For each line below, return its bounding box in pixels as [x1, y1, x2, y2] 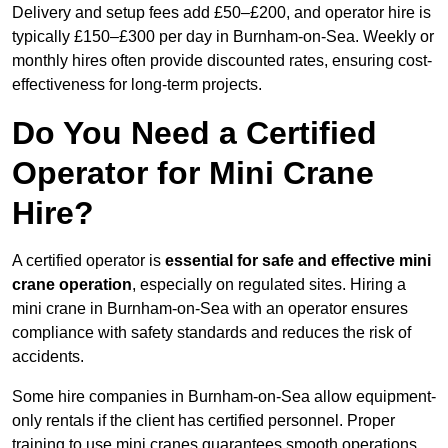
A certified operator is [12, 252, 165, 270]
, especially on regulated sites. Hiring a [132, 276, 406, 294]
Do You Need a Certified [12, 115, 377, 152]
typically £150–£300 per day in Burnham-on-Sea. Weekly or [12, 28, 434, 46]
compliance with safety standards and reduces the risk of [12, 324, 411, 342]
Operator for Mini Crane [12, 155, 374, 192]
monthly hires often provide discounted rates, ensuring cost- [12, 52, 432, 70]
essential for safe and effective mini [165, 252, 431, 270]
